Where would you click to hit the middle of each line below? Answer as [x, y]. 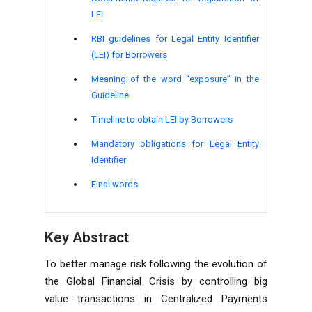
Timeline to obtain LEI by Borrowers [162, 119]
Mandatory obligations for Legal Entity [175, 143]
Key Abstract [87, 237]
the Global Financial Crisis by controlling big [156, 281]
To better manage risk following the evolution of [156, 264]
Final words [114, 184]
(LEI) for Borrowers [129, 54]
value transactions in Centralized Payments [156, 298]
